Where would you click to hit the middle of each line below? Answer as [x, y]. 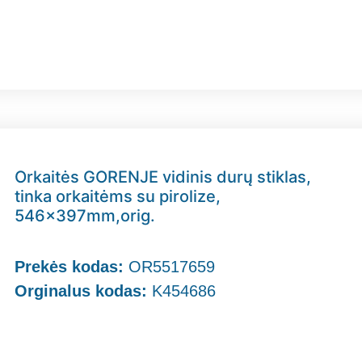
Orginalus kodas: [81, 291]
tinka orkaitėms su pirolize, [118, 197]
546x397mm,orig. [85, 216]
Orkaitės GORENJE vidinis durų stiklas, [163, 177]
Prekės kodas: [72, 267]
